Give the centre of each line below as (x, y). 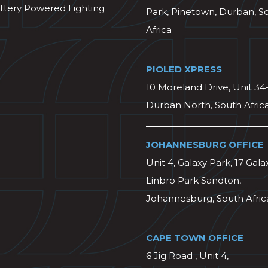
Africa (159, 29)
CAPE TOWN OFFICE (195, 237)
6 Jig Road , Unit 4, (187, 255)
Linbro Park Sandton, (194, 180)
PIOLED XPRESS (184, 69)
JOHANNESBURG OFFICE (205, 144)
